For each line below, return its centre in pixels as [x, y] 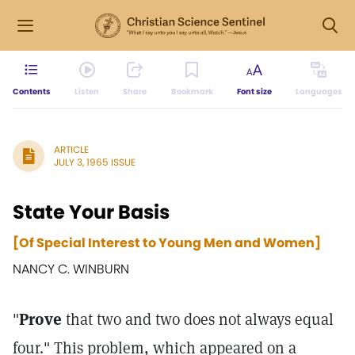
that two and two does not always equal [198, 319]
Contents [32, 92]
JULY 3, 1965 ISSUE [95, 162]
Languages [319, 92]
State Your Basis [91, 212]
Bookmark [192, 92]
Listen [87, 92]
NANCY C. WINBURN [71, 269]
